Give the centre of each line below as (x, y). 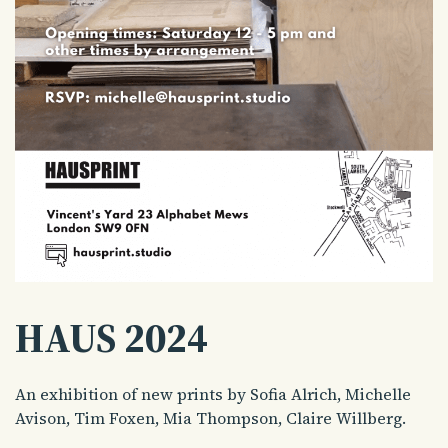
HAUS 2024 (111, 337)
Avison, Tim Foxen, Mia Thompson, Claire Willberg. (210, 417)
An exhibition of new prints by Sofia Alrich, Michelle (213, 393)
